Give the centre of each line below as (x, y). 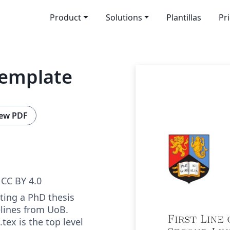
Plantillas (184, 17)
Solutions (124, 17)
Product (65, 17)
